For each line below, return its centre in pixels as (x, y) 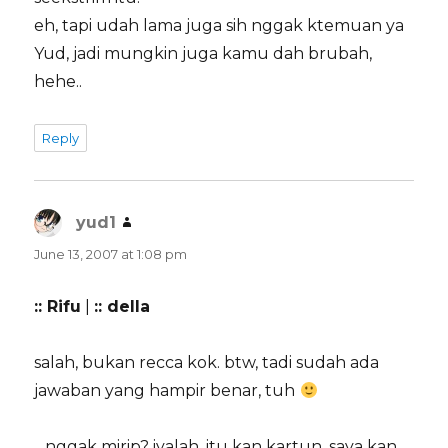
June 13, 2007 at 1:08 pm (111, 254)
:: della (122, 307)
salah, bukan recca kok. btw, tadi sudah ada (207, 363)
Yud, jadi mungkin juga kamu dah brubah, (203, 54)
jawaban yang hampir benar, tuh (167, 391)
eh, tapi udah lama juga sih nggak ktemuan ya (219, 26)
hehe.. (58, 82)
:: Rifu (58, 307)
